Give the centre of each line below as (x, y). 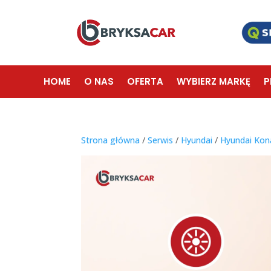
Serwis (161, 140)
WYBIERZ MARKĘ (214, 81)
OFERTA (145, 81)
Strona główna (111, 140)
